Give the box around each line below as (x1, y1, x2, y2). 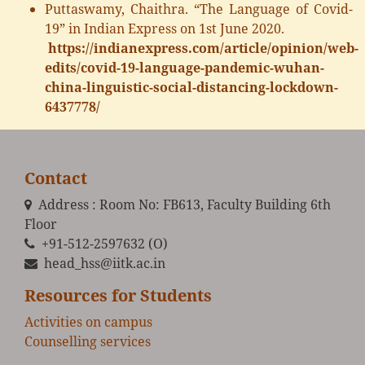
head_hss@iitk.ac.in (41, 254, 165, 273)
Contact (24, 167, 87, 190)
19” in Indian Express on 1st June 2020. (45, 20, 284, 38)
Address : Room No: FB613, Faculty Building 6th (35, 196, 331, 214)
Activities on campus (24, 313, 152, 332)
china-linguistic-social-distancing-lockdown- (45, 78, 338, 97)
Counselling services (24, 332, 151, 351)
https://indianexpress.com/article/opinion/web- (48, 39, 358, 58)
